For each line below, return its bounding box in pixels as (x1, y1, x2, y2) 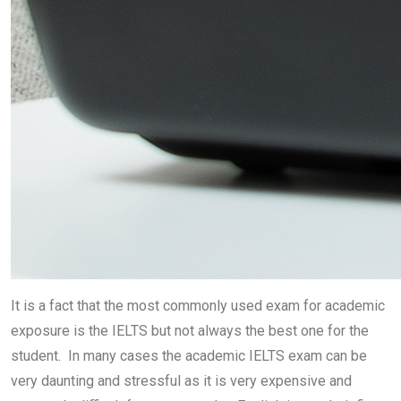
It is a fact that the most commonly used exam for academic (11, 297, 385, 314)
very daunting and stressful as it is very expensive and (11, 372, 352, 389)
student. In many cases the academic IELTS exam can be (11, 347, 367, 364)
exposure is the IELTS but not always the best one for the (11, 322, 369, 339)
